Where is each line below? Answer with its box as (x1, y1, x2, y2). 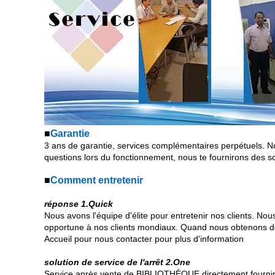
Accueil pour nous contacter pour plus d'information (44, 234, 244, 244)
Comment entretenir (50, 175, 143, 185)
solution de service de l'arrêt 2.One (44, 257, 190, 267)
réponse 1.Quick (44, 199, 113, 209)
